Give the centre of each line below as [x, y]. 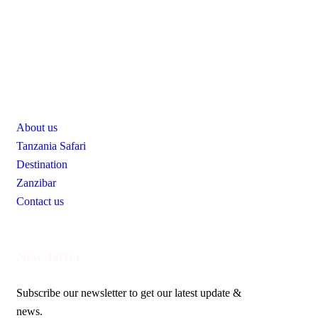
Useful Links [55, 95]
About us [37, 128]
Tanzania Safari [51, 146]
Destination [42, 165]
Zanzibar [36, 183]
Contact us [40, 202]
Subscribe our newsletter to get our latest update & [129, 293]
